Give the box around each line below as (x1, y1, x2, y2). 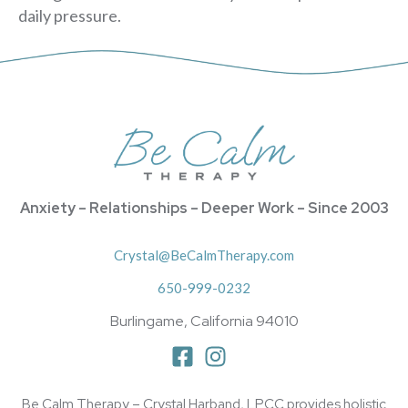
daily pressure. (18, 5, 121, 26)
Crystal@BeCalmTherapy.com (114, 246, 294, 263)
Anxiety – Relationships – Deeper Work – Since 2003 (19, 198, 389, 218)
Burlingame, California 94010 (109, 311, 299, 331)
